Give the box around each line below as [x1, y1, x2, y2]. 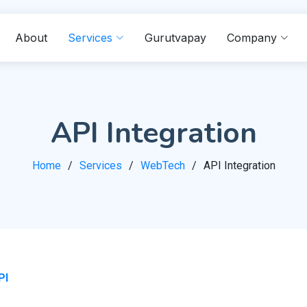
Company [227, 31, 278, 45]
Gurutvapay [145, 31, 207, 45]
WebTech [140, 159, 185, 172]
